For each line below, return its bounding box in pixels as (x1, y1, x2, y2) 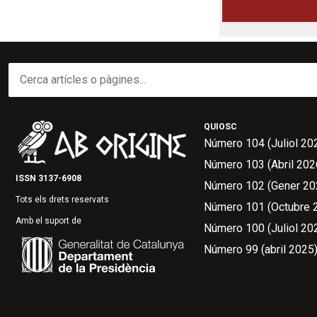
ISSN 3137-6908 (16, 173, 81, 183)
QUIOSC (204, 122, 237, 132)
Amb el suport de (16, 216, 81, 226)
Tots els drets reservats (16, 194, 109, 204)
